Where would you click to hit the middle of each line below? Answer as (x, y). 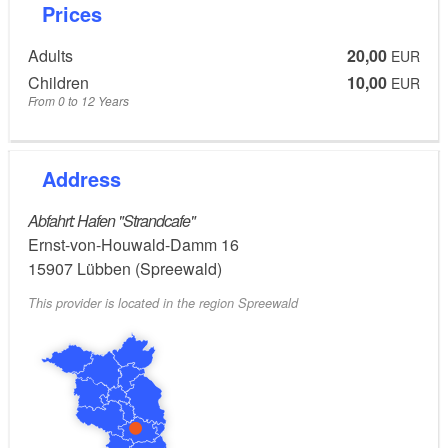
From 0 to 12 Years (78, 101)
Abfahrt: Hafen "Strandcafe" (111, 221)
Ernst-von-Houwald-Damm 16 (133, 245)
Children (58, 83)
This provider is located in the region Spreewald (163, 302)
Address (88, 179)
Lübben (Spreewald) (149, 269)
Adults (50, 55)
